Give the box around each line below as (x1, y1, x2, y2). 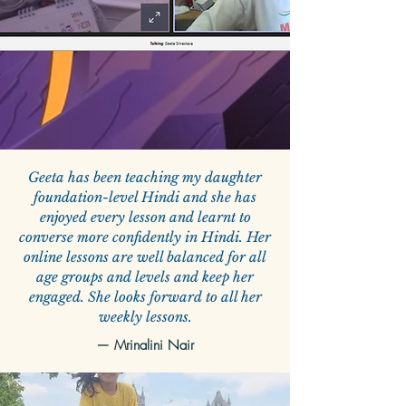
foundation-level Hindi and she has (34, 188, 256, 207)
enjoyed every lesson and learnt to (39, 208, 251, 227)
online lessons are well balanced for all (24, 248, 266, 266)
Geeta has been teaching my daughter (28, 169, 262, 187)
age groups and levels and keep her (36, 268, 254, 286)
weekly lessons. (98, 308, 192, 326)
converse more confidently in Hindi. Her (19, 228, 271, 246)
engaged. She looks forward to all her (28, 288, 262, 306)
